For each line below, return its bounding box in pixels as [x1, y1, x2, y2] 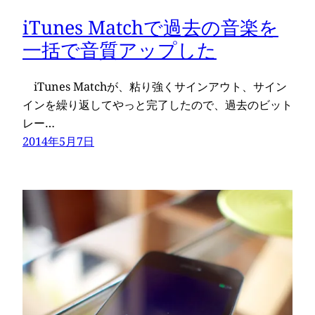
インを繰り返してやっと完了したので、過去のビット [22, 96, 292, 112]
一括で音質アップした [22, 37, 217, 63]
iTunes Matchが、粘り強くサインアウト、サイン [22, 78, 287, 94]
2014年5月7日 [22, 133, 94, 149]
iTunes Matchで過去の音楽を [22, 14, 278, 41]
